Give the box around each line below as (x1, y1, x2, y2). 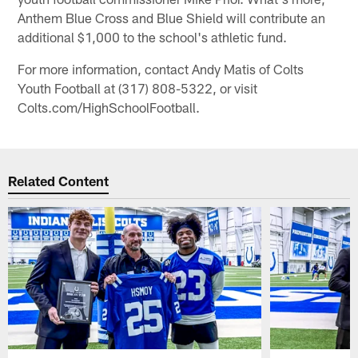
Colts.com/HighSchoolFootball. (18, 99, 201, 116)
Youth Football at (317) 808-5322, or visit (18, 80, 258, 97)
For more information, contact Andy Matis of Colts (18, 61, 304, 78)
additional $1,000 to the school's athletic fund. (18, 29, 288, 46)
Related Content (8, 172, 109, 189)
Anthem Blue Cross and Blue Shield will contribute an (18, 10, 326, 26)
